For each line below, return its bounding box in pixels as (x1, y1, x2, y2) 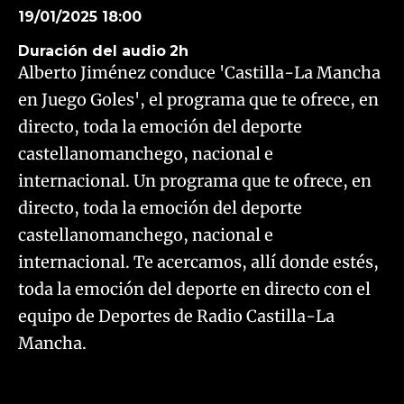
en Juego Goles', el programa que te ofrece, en (18, 89, 379, 110)
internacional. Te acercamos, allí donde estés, (18, 252, 379, 272)
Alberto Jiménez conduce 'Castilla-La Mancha (18, 62, 381, 83)
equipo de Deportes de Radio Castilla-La (18, 306, 335, 326)
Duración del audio (18, 42, 166, 60)
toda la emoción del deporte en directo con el (18, 279, 371, 299)
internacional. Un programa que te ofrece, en (18, 170, 372, 191)
